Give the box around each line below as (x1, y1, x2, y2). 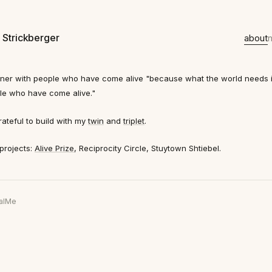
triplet (123, 115, 144, 126)
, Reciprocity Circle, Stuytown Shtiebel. (74, 143, 221, 154)
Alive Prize (35, 143, 74, 154)
